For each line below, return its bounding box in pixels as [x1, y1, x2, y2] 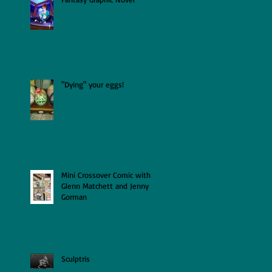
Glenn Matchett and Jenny [61, 180, 149, 191]
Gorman [61, 191, 87, 202]
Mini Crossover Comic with [61, 169, 151, 180]
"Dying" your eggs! [61, 79, 124, 89]
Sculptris [61, 253, 90, 263]
